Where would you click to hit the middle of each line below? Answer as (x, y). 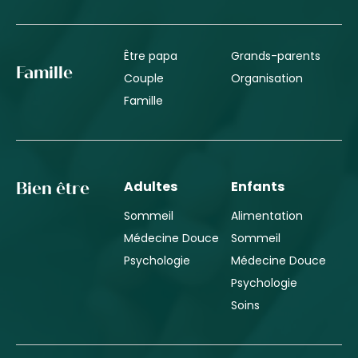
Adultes (150, 186)
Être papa (150, 56)
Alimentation (267, 215)
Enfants (258, 186)
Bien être (53, 189)
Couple (143, 78)
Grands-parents (276, 56)
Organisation (267, 78)
